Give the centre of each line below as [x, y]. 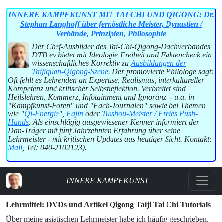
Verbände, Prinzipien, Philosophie [111, 33]
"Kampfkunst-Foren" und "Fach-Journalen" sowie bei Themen [107, 105]
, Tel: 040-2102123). [55, 147]
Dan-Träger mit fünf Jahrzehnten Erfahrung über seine [94, 131]
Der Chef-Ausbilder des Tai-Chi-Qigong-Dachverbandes [121, 46]
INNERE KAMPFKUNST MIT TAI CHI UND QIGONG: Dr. [111, 15]
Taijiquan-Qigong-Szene [70, 72]
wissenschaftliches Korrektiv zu [81, 63]
